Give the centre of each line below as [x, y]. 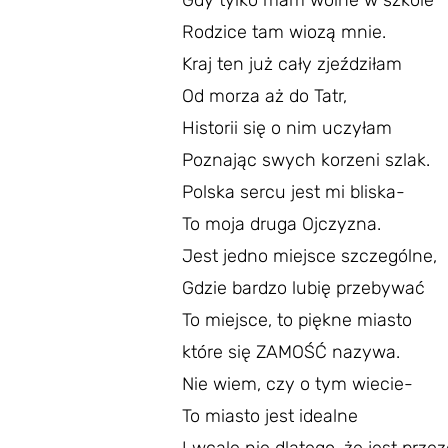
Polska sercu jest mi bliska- [293, 192]
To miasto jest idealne [270, 416]
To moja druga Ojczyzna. [281, 224]
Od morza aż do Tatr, [264, 96]
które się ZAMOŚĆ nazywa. [291, 352]
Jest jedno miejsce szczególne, [309, 256]
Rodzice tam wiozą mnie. [284, 32]
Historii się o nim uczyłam [287, 128]
